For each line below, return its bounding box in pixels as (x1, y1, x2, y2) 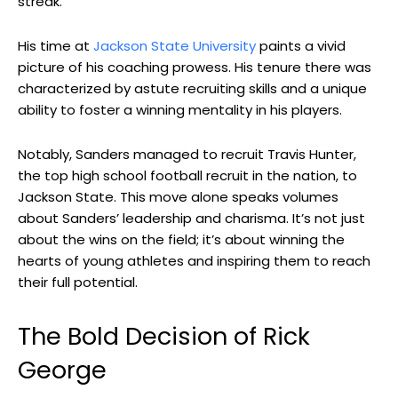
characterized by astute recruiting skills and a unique (18, 78, 367, 98)
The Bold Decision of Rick (18, 319, 310, 353)
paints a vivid (256, 36, 346, 55)
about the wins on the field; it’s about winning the (18, 229, 345, 249)
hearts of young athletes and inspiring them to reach (18, 251, 370, 270)
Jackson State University (93, 36, 256, 55)
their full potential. (18, 272, 138, 291)
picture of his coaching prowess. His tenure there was (18, 57, 371, 76)
